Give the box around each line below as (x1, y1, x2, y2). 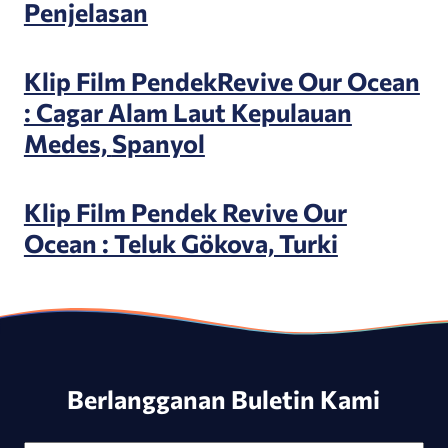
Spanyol (111, 127, 205, 159)
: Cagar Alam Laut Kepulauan (23, 96, 352, 128)
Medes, (23, 127, 112, 159)
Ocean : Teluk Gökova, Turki (23, 227, 338, 259)
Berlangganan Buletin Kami (67, 382, 381, 414)
